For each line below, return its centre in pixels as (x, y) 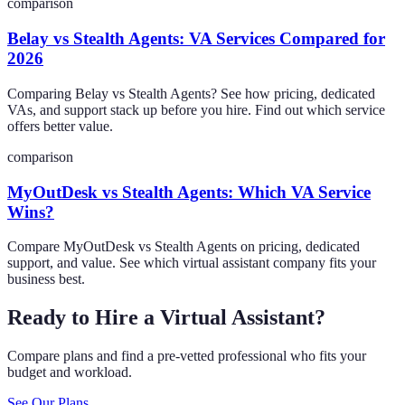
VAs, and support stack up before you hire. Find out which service (196, 109)
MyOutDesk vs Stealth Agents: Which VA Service (189, 192)
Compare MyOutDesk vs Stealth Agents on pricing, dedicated (184, 247)
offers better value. (60, 126)
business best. (46, 279)
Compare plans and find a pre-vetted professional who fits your (187, 356)
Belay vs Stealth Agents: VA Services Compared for (196, 39)
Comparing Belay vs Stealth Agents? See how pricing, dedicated (191, 93)
